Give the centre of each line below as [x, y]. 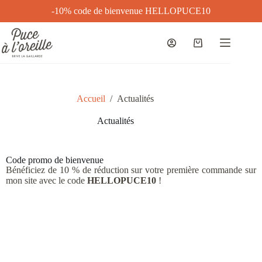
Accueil [91, 99]
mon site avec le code [46, 181]
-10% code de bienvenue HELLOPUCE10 [131, 11]
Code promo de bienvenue [55, 160]
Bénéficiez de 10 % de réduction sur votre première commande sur [131, 170]
